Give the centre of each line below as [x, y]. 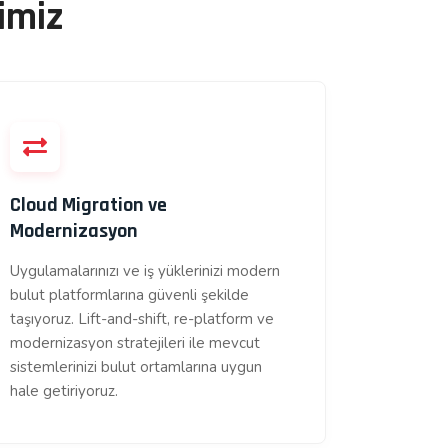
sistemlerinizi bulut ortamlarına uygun [136, 367]
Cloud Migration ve [89, 205]
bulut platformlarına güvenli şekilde [130, 295]
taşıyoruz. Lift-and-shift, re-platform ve [142, 319]
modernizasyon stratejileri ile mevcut [135, 343]
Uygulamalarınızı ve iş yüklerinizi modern [145, 271]
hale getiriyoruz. [64, 391]
